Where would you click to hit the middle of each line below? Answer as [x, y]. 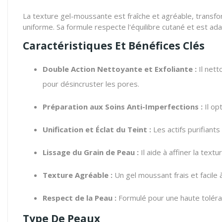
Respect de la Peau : [80, 198]
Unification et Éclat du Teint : [97, 129]
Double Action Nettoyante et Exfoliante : [120, 69]
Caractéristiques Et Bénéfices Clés [114, 46]
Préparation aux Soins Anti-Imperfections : [123, 107]
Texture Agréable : [78, 175]
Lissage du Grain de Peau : [91, 152]
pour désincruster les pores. [91, 84]
